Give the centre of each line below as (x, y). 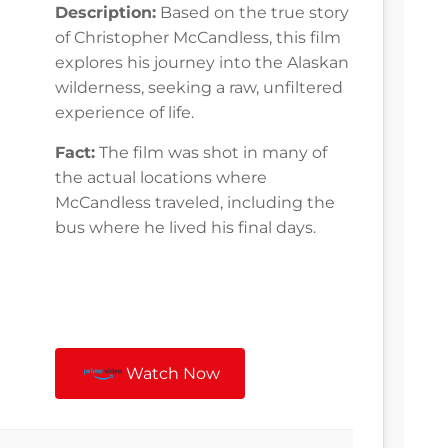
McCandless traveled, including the (195, 203)
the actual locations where (161, 178)
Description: (105, 13)
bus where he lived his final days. (185, 228)
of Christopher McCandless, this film (198, 38)
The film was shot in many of (211, 153)
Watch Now (173, 374)
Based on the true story (252, 13)
